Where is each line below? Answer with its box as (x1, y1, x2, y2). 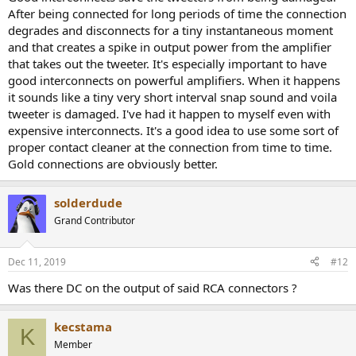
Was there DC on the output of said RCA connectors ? (8, 279, 297, 296)
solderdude (54, 195, 122, 211)
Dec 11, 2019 (8, 254, 66, 269)
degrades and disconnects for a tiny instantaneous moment (8, 22, 333, 38)
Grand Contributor (54, 214, 135, 227)
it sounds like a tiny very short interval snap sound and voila (8, 89, 337, 105)
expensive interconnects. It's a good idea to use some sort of (8, 122, 339, 138)
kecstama (54, 318, 112, 335)
